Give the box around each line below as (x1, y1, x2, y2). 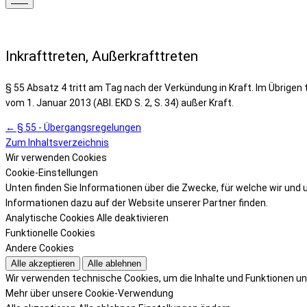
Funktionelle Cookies (5, 227, 95, 238)
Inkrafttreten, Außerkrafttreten (5, 48, 198, 65)
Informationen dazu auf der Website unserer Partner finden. (5, 197, 268, 208)
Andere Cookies (5, 242, 74, 254)
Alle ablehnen (88, 258, 141, 269)
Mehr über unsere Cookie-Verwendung (5, 287, 173, 299)
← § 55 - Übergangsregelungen (5, 121, 141, 133)
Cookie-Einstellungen (5, 167, 98, 178)
